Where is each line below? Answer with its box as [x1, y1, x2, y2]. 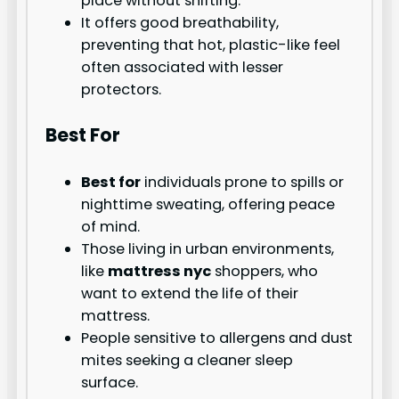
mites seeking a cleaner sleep [81, 349, 294, 370]
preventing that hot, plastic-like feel [81, 35, 341, 56]
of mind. [81, 216, 141, 237]
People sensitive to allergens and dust [81, 327, 354, 348]
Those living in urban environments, [81, 238, 335, 259]
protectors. [81, 79, 162, 101]
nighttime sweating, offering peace [81, 193, 336, 215]
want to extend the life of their [81, 282, 299, 304]
